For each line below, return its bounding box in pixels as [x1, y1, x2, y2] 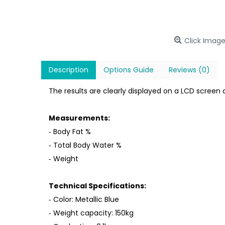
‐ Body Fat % [49, 127, 91, 137]
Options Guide [103, 65, 154, 75]
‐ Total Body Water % [49, 140, 122, 150]
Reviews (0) [169, 65, 210, 75]
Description [49, 65, 88, 75]
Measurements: [49, 113, 110, 123]
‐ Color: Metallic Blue [49, 194, 119, 204]
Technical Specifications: [49, 181, 146, 191]
